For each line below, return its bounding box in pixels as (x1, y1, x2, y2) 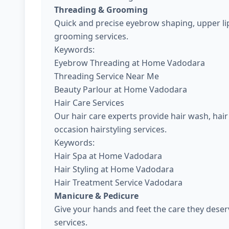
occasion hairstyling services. (54, 124, 167, 135)
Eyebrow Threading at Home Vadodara (54, 57, 205, 68)
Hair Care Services (54, 97, 124, 108)
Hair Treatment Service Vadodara (54, 177, 182, 188)
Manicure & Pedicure (54, 190, 139, 201)
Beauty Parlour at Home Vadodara (54, 84, 187, 95)
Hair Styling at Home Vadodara (54, 164, 174, 175)
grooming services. (54, 31, 128, 42)
